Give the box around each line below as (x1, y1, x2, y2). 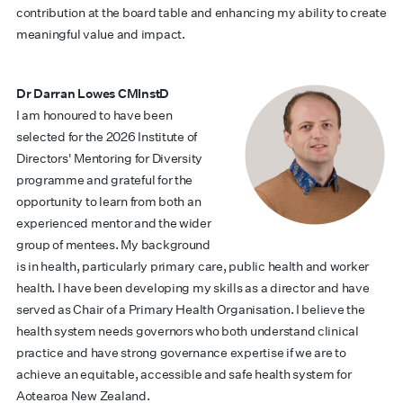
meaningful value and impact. (16, 26, 185, 42)
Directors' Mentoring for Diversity (16, 150, 203, 166)
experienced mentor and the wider (16, 215, 211, 231)
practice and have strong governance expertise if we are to (16, 345, 346, 361)
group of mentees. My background (16, 237, 210, 253)
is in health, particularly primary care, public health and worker (16, 258, 370, 274)
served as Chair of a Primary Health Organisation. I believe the (16, 301, 365, 318)
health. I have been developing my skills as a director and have (16, 280, 370, 296)
